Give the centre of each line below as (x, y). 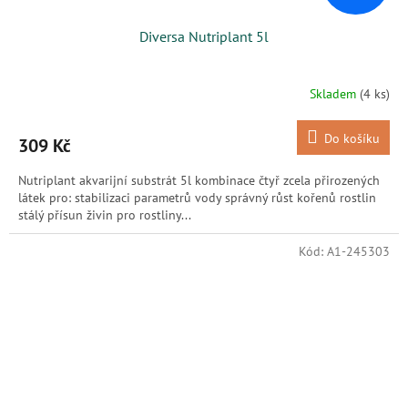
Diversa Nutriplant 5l (204, 37)
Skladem (335, 93)
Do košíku (352, 139)
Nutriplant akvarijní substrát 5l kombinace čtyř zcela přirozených (199, 181)
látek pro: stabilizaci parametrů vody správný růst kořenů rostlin (197, 198)
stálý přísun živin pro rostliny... (105, 215)
